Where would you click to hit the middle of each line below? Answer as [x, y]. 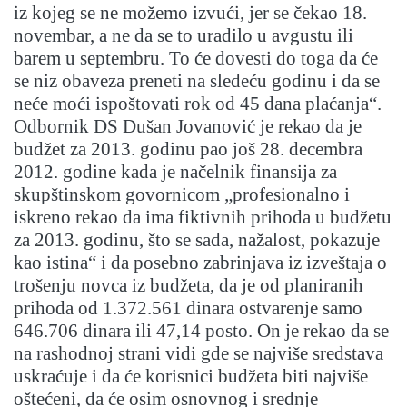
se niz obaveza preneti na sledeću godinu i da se [197, 81]
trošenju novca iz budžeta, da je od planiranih [189, 286]
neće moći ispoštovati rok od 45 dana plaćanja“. [198, 104]
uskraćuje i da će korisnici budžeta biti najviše [191, 377]
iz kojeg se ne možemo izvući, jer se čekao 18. [190, 13]
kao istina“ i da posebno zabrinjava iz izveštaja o [200, 263]
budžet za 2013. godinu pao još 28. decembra [188, 149]
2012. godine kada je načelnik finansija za [175, 172]
